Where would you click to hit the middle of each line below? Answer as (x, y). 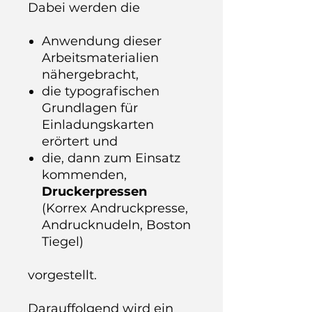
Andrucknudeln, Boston (116, 225)
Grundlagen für (90, 108)
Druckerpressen (94, 192)
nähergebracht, (90, 75)
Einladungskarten (98, 125)
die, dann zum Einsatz (111, 158)
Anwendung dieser (102, 41)
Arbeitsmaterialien (100, 58)
